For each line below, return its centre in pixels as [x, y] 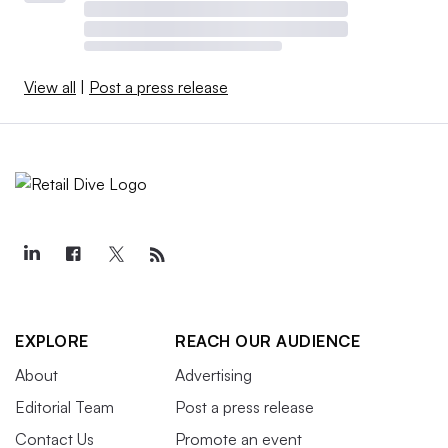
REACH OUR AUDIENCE [267, 340]
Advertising [213, 374]
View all [50, 86]
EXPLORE [52, 340]
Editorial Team [64, 406]
